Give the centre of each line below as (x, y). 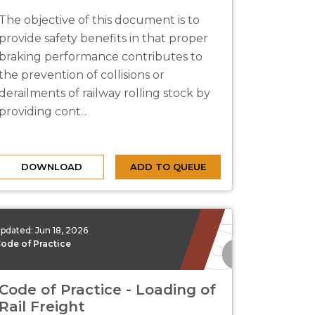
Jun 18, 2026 (62, 230)
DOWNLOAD (51, 167)
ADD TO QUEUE (168, 167)
